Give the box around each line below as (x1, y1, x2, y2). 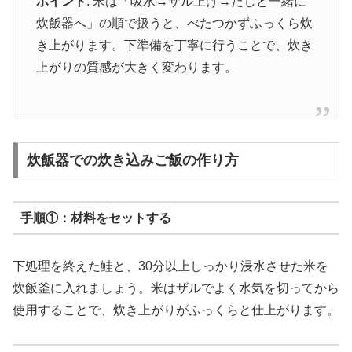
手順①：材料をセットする (20, 211, 171, 225)
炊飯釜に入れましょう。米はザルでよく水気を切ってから (13, 281, 339, 295)
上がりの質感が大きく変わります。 (35, 60, 237, 75)
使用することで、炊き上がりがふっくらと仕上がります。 (13, 303, 339, 317)
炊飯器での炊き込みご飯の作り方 (26, 152, 239, 168)
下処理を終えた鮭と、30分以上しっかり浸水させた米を (13, 259, 328, 273)
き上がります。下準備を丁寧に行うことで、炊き (35, 38, 313, 53)
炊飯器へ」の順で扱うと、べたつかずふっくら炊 (35, 16, 313, 31)
